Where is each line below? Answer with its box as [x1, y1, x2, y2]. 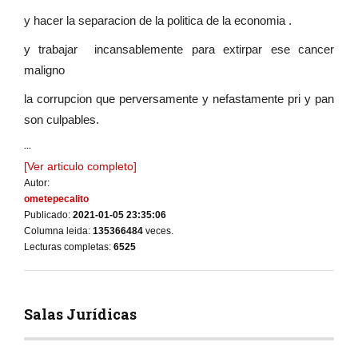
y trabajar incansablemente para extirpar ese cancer [24, 42, 334, 57]
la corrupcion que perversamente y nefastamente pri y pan [24, 92, 334, 106]
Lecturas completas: [24, 241, 113, 253]
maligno [24, 63, 68, 78]
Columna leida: [24, 225, 93, 237]
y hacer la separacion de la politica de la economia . [24, 14, 292, 28]
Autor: [24, 177, 50, 189]
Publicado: [24, 209, 73, 221]
